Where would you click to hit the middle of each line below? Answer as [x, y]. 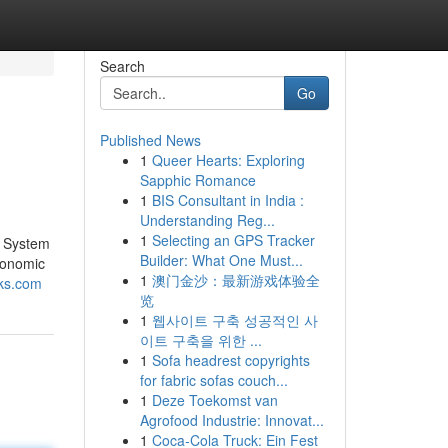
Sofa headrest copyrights [230, 360]
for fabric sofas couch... [213, 380]
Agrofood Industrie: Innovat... [231, 420]
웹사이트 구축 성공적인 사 [234, 320]
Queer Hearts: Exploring [228, 160]
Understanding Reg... [207, 220]
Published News [150, 140]
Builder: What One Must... [221, 260]
